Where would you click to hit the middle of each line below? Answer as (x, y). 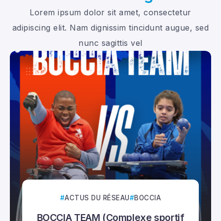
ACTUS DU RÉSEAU (97, 198)
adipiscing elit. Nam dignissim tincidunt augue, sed (110, 28)
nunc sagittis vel (110, 43)
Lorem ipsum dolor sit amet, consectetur (110, 12)
